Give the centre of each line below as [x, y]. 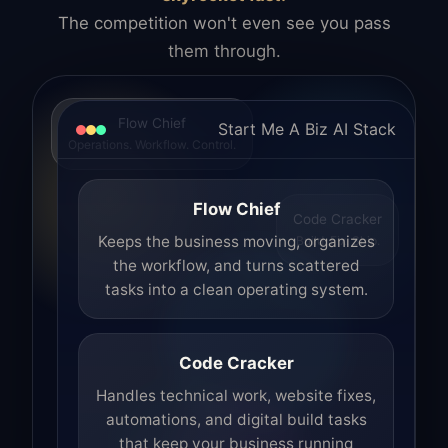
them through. [224, 51]
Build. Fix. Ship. [337, 233]
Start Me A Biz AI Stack [307, 129]
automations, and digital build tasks [236, 420]
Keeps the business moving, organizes [236, 242]
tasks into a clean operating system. [236, 290]
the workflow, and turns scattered [236, 266]
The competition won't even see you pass [224, 23]
